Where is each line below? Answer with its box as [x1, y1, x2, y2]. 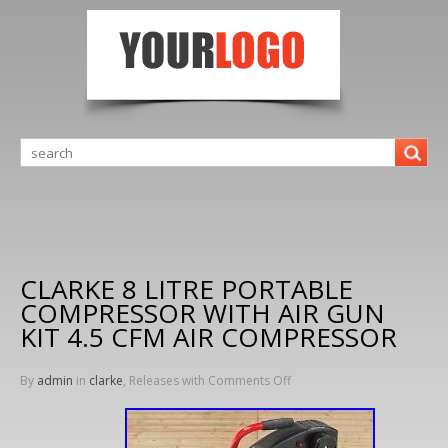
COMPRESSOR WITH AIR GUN [20, 295, 385, 331]
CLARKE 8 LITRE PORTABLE [20, 271, 353, 307]
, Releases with [123, 372, 208, 389]
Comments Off [208, 372, 291, 389]
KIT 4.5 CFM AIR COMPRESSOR [20, 319, 397, 355]
